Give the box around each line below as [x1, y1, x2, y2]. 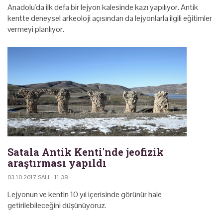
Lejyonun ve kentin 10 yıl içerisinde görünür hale [7, 189, 162, 200]
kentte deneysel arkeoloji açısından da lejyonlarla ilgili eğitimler [7, 12, 212, 23]
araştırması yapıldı [7, 156, 107, 169]
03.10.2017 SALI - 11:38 [7, 173, 68, 181]
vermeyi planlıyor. [7, 23, 64, 34]
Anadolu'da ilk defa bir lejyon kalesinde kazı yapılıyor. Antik [7, 1, 198, 12]
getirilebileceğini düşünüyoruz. [7, 200, 107, 211]
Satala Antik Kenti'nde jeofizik [7, 145, 164, 158]
